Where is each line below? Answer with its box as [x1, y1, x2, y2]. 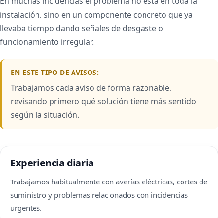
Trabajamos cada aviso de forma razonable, [11, 82, 171, 93]
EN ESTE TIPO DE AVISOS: [11, 68, 99, 77]
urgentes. [10, 203, 42, 213]
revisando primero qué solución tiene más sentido [11, 96, 196, 107]
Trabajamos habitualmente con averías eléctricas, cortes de [10, 177, 207, 186]
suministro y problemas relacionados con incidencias [10, 190, 188, 200]
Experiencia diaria [10, 156, 94, 169]
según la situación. [11, 109, 79, 120]
